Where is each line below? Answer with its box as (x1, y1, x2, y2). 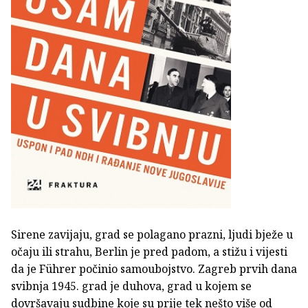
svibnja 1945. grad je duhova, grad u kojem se (11, 278, 252, 294)
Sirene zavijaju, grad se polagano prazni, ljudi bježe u (11, 226, 293, 242)
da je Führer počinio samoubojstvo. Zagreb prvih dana (11, 261, 297, 276)
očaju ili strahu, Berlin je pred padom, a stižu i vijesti (11, 243, 287, 259)
